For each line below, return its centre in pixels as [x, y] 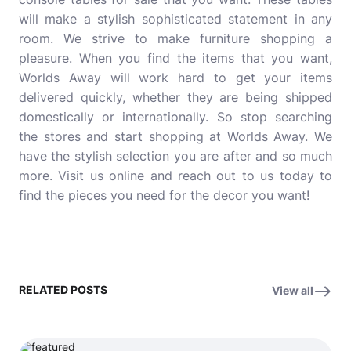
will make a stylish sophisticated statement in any [175, 19]
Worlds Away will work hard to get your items [175, 78]
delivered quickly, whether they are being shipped [175, 97]
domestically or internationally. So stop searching [175, 117]
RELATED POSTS [63, 289]
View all [293, 290]
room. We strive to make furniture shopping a [175, 38]
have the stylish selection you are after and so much [175, 156]
